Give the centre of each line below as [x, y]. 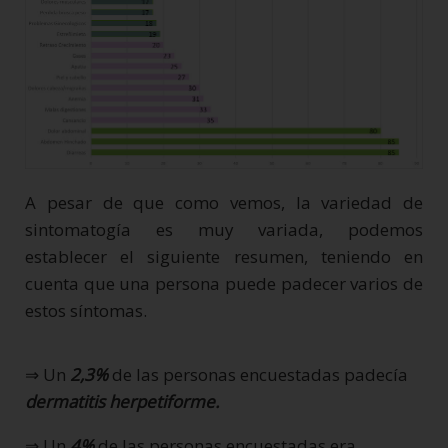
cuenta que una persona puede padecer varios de [224, 283]
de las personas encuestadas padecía [260, 374]
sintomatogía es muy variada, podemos [224, 229]
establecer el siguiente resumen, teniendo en [224, 256]
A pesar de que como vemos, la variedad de [224, 202]
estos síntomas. [86, 310]
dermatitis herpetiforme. [122, 401]
